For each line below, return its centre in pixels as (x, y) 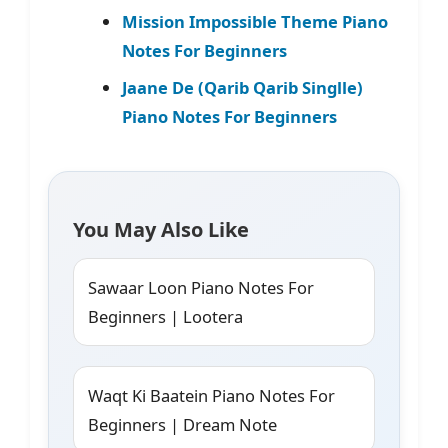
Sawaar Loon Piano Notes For (201, 288)
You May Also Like (161, 230)
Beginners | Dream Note (182, 425)
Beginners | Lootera (165, 317)
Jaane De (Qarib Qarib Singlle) (242, 88)
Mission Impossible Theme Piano (254, 22)
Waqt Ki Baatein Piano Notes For (211, 396)
